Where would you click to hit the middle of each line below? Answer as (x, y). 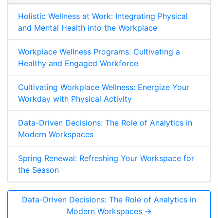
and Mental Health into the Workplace (88, 27)
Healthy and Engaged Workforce (78, 63)
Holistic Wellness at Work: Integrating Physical (103, 16)
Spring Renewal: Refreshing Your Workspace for (106, 158)
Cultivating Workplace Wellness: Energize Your (104, 87)
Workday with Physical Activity (75, 99)
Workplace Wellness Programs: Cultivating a (99, 51)
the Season (38, 170)
